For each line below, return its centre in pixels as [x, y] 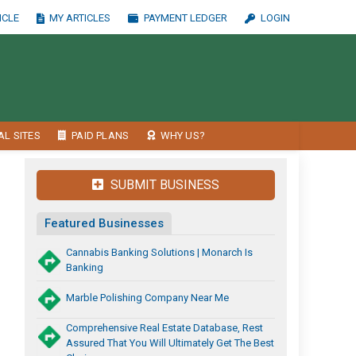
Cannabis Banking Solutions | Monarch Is [159, 252]
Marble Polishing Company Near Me [147, 298]
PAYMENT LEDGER [186, 18]
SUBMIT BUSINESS [163, 185]
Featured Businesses [104, 223]
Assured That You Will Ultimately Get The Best [170, 343]
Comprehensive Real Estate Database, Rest [164, 328]
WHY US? [182, 135]
